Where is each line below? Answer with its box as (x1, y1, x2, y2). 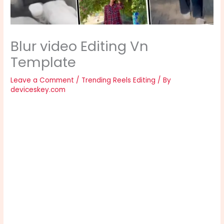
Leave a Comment (10, 75, 74, 85)
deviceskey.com (10, 84, 66, 94)
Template (10, 52, 76, 72)
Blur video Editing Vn (10, 36, 149, 56)
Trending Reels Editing (81, 75, 156, 85)
